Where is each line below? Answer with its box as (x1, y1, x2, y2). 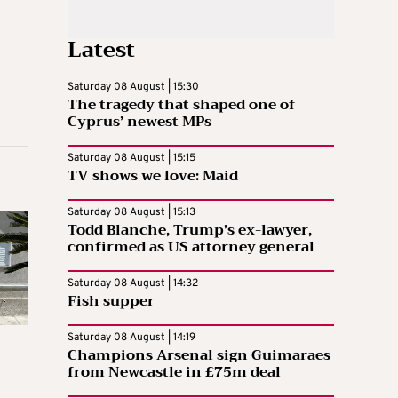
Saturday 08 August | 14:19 (68, 330, 195, 346)
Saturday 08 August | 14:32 (68, 276, 198, 291)
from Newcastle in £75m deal (68, 360, 281, 386)
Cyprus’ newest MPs (68, 109, 211, 135)
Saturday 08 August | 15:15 (68, 151, 195, 166)
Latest (68, 31, 135, 69)
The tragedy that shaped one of (68, 92, 295, 118)
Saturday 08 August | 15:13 (68, 205, 195, 220)
